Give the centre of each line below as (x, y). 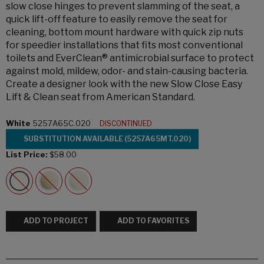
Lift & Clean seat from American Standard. (100, 97)
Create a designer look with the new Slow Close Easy (124, 84)
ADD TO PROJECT (56, 221)
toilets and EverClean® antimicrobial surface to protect (130, 58)
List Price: (27, 155)
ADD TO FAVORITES (153, 221)
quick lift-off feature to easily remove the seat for (117, 19)
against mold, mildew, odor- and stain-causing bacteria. (127, 71)
